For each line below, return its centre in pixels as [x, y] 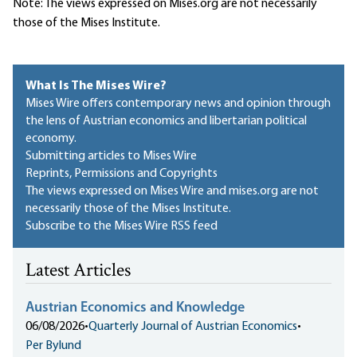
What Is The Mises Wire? [96, 86]
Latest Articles [78, 272]
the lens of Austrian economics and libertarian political [166, 122]
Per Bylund [53, 346]
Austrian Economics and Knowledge [135, 308]
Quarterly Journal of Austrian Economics [193, 327]
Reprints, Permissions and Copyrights [122, 174]
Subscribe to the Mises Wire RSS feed [122, 227]
